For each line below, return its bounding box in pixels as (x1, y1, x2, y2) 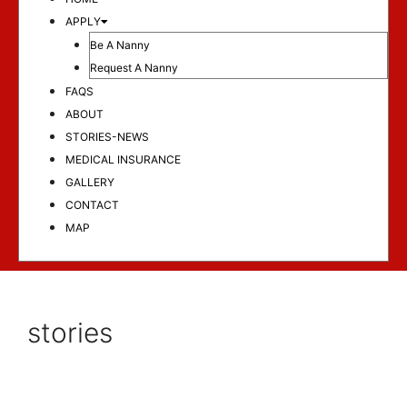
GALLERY (65, 174, 114, 189)
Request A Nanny (89, 60, 178, 74)
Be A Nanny (89, 37, 150, 52)
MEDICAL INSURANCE (65, 152, 181, 166)
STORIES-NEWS (65, 129, 149, 144)
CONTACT (65, 197, 119, 212)
